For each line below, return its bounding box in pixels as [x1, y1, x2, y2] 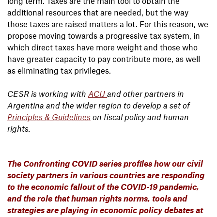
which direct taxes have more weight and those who [7, 42, 198, 52]
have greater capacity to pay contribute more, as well [7, 54, 200, 64]
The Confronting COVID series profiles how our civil [7, 158, 203, 169]
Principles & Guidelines [7, 112, 91, 122]
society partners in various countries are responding [7, 170, 204, 180]
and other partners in [107, 89, 184, 99]
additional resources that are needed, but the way [7, 7, 188, 17]
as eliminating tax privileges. [7, 65, 111, 76]
